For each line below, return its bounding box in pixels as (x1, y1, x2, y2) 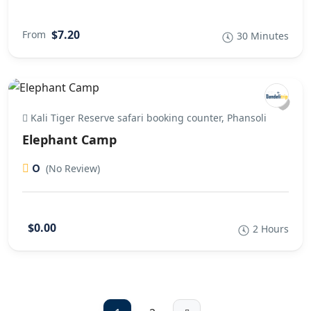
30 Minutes (237, 29, 289, 42)
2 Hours (253, 222, 289, 235)
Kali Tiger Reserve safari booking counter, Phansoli (28, 111, 267, 124)
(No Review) (46, 162, 100, 175)
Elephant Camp (22, 131, 117, 148)
